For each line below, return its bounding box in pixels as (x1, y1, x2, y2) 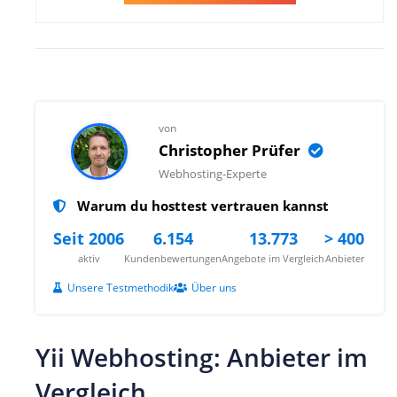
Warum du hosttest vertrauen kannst (74, 197, 329, 215)
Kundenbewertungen (124, 252, 222, 266)
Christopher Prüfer (159, 140, 304, 161)
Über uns (191, 280, 237, 296)
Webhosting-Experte (159, 166, 267, 183)
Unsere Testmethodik (67, 280, 174, 296)
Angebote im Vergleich (222, 252, 324, 266)
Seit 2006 (53, 228, 124, 250)
